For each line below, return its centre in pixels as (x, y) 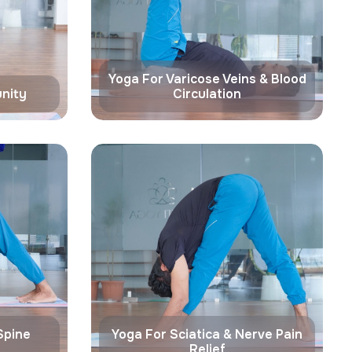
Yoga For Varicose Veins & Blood (207, 79)
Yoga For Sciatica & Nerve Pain (207, 334)
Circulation (207, 94)
